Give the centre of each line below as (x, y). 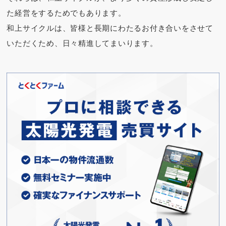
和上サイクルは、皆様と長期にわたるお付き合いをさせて (110, 28)
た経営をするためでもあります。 (66, 13)
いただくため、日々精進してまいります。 (82, 43)
